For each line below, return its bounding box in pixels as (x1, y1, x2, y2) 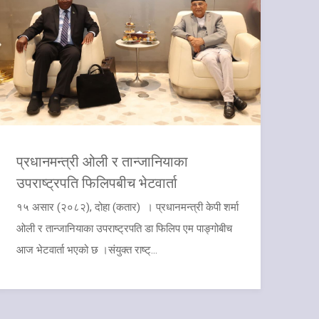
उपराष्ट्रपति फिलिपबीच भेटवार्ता (16, 172, 177, 192)
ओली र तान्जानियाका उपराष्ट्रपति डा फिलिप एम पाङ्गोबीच (16, 221, 232, 235)
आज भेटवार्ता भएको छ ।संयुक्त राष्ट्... (16, 243, 157, 256)
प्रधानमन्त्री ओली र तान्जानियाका (16, 151, 188, 170)
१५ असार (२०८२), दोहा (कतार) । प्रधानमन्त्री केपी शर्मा (16, 200, 239, 214)
